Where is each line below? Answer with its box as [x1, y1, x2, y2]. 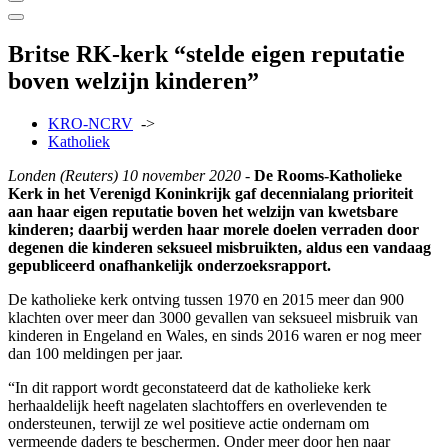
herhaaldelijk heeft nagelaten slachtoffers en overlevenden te [8, 397, 387, 415]
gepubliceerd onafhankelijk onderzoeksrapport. [8, 257, 331, 275]
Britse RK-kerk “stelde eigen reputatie [8, 41, 405, 68]
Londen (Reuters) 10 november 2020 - [8, 167, 250, 185]
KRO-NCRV [48, 115, 133, 133]
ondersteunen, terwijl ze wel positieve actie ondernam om [8, 415, 369, 433]
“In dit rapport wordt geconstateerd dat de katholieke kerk [8, 379, 371, 397]
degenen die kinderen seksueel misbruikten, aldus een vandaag [8, 239, 431, 257]
